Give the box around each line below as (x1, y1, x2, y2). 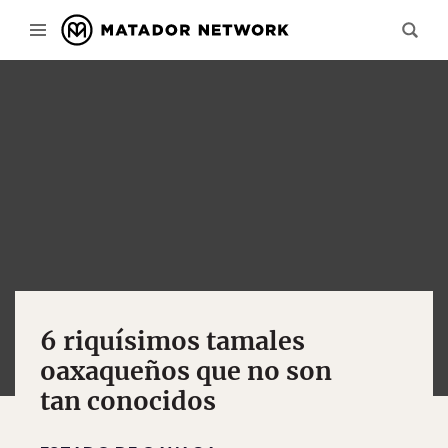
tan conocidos (40, 385, 216, 417)
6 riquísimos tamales (40, 325, 305, 357)
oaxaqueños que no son (40, 355, 332, 387)
